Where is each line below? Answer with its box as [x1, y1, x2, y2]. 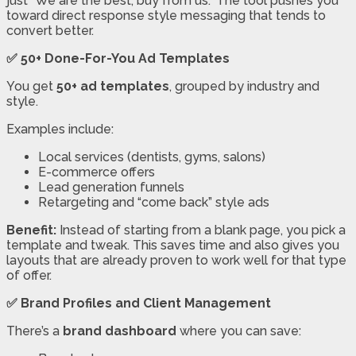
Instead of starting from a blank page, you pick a [60, 222, 346, 238]
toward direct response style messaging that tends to [6, 8, 326, 24]
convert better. [6, 23, 94, 39]
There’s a [6, 323, 63, 339]
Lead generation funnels [38, 180, 184, 195]
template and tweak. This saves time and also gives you [6, 238, 339, 253]
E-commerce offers [38, 164, 155, 180]
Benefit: [6, 222, 60, 238]
